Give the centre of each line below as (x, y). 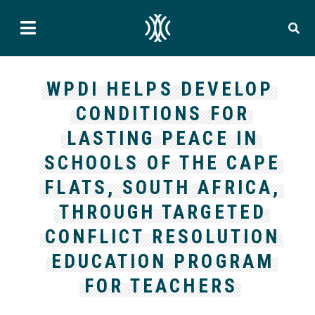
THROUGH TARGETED (162, 212)
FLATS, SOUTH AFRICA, (162, 188)
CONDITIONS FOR (162, 114)
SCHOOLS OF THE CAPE (162, 163)
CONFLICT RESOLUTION (162, 237)
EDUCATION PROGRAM (162, 262)
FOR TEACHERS (161, 286)
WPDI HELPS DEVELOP (160, 89)
